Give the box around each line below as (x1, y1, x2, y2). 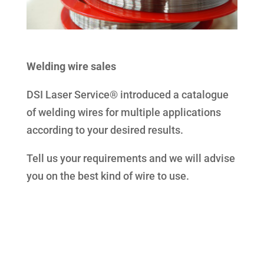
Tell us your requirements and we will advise (26, 152, 235, 165)
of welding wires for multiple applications (26, 106, 221, 119)
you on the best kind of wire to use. (26, 170, 189, 183)
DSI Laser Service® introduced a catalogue (26, 88, 229, 101)
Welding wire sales (26, 60, 116, 73)
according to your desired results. (26, 124, 183, 137)
